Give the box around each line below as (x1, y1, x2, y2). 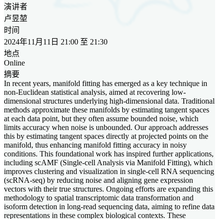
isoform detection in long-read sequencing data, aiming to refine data (4, 202, 215, 211)
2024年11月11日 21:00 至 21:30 (4, 37, 108, 46)
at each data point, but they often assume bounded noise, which (4, 114, 198, 123)
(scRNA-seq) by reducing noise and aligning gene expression (4, 175, 193, 184)
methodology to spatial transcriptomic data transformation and (4, 193, 194, 202)
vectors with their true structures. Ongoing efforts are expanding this (4, 184, 213, 193)
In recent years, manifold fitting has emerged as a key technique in (4, 79, 207, 88)
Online (4, 58, 25, 67)
